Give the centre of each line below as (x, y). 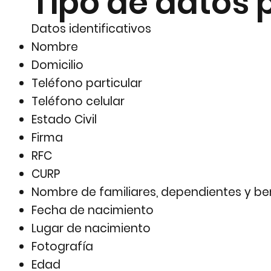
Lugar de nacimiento (91, 229)
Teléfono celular (78, 102)
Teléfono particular (87, 83)
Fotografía (63, 247)
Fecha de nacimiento (93, 211)
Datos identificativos (92, 29)
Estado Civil (64, 120)
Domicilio (58, 65)
